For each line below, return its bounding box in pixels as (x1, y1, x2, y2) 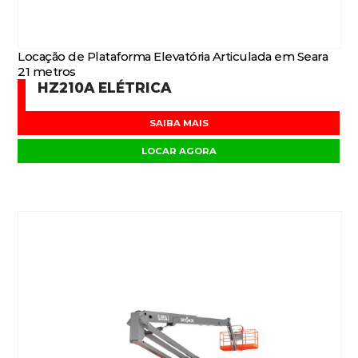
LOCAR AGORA (141, 145, 217, 157)
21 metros (18, 64, 76, 79)
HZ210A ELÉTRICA (38, 79, 172, 96)
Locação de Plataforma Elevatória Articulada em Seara (18, 49, 328, 64)
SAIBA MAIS (149, 117, 209, 129)
